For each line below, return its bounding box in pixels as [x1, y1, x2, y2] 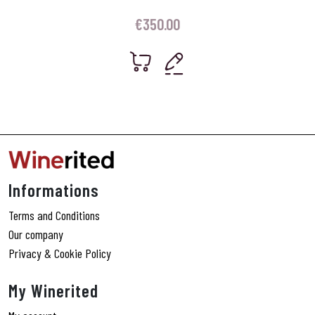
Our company [8, 226, 63, 243]
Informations [8, 179, 99, 201]
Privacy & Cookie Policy [8, 245, 111, 262]
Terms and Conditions [8, 207, 100, 224]
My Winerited [8, 280, 98, 302]
